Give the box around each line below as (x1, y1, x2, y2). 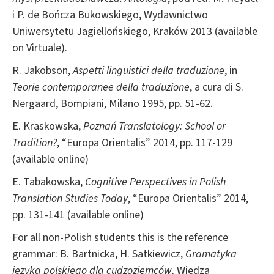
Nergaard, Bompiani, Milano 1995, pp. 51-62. (12, 95, 213, 111)
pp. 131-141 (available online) (12, 207, 144, 223)
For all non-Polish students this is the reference (12, 229, 228, 245)
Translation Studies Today (12, 190, 128, 206)
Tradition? (12, 135, 57, 150)
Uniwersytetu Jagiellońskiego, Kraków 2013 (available (12, 23, 257, 39)
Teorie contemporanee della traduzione (12, 79, 190, 95)
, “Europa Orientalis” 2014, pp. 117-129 (57, 135, 232, 150)
